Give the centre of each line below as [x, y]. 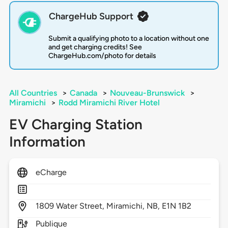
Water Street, [81, 206]
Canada [83, 93]
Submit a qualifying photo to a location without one [129, 39]
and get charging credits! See [95, 47]
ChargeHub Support [91, 17]
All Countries [33, 93]
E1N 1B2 [177, 206]
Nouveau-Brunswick [147, 93]
